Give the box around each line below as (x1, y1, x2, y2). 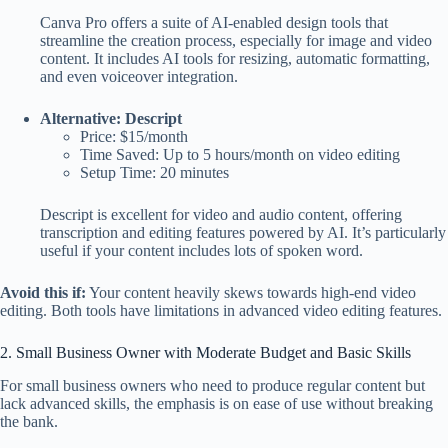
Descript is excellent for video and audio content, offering (40, 205, 402, 223)
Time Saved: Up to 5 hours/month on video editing (80, 145, 400, 163)
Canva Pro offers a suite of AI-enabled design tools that (40, 13, 388, 31)
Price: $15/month (80, 127, 188, 145)
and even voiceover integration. (40, 67, 238, 85)
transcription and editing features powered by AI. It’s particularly (40, 223, 446, 241)
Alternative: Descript (40, 109, 182, 127)
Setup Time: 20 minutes (80, 163, 229, 181)
